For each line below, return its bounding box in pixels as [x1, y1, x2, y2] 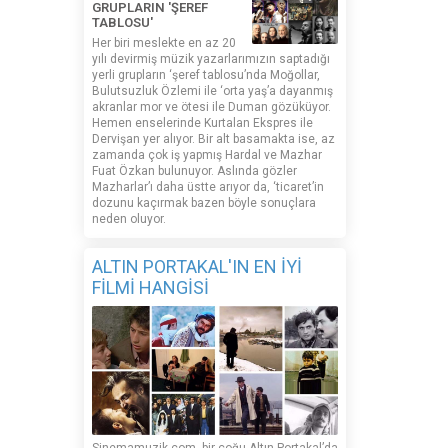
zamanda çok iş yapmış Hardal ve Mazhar [91, 148, 322, 163]
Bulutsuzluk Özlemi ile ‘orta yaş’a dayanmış [91, 84, 333, 99]
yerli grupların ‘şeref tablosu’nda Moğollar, [91, 68, 320, 83]
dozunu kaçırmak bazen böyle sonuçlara [91, 196, 316, 211]
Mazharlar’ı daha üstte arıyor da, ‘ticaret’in [91, 180, 324, 195]
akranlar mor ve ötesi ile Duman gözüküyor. [91, 100, 331, 115]
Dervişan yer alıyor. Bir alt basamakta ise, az [91, 132, 335, 147]
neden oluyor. [91, 212, 166, 227]
